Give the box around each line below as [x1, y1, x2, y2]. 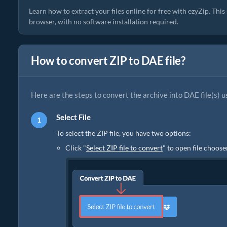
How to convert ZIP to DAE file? [31, 54, 185, 67]
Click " [65, 143, 86, 152]
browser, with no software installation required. [29, 17, 178, 26]
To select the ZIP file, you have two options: [56, 129, 191, 137]
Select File [56, 112, 91, 122]
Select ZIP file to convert [86, 143, 163, 152]
